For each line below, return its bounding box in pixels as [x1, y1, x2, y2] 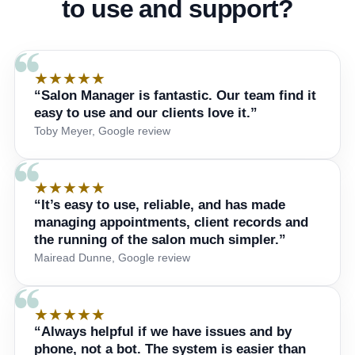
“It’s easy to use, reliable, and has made [34, 197, 285, 213]
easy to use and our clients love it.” [34, 105, 258, 121]
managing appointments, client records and [34, 215, 308, 231]
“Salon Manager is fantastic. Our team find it [34, 88, 316, 104]
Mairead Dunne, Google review [34, 251, 190, 265]
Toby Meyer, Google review [34, 124, 170, 138]
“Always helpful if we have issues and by [34, 324, 292, 340]
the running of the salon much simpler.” [34, 232, 286, 248]
